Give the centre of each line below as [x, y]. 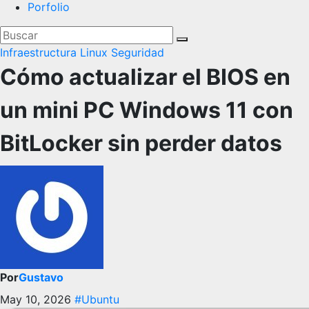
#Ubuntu [97, 299]
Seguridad [138, 52]
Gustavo [41, 277]
